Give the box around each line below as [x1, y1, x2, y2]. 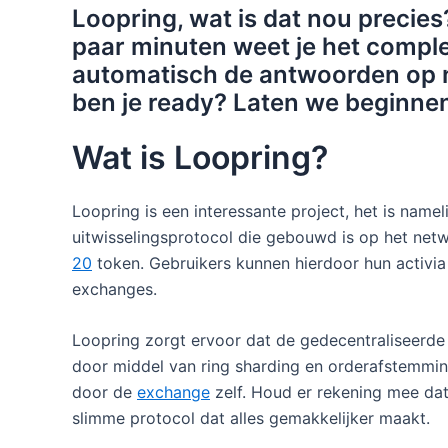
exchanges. [72, 278, 157, 299]
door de [72, 382, 137, 403]
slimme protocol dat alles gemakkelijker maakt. [72, 408, 430, 429]
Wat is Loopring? [72, 137, 328, 177]
